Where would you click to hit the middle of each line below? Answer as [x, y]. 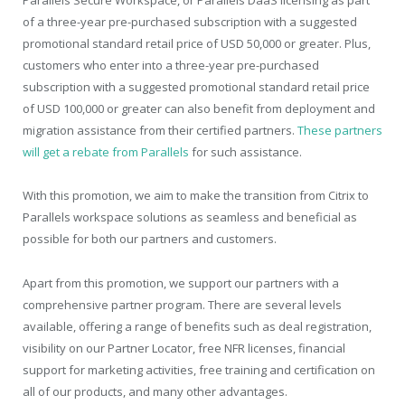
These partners [340, 131]
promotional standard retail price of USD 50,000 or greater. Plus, [197, 44]
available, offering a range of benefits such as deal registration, [197, 326]
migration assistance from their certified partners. [160, 131]
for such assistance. [245, 152]
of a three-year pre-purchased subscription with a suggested [190, 22]
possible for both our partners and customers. [150, 239]
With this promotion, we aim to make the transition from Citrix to [196, 196]
